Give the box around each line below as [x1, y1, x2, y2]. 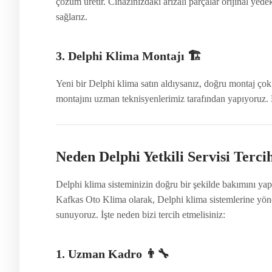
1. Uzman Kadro [56, 246, 142, 260]
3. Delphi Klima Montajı [56, 49, 185, 63]
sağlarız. [56, 11, 87, 22]
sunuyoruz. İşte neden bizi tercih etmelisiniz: [56, 209, 225, 220]
